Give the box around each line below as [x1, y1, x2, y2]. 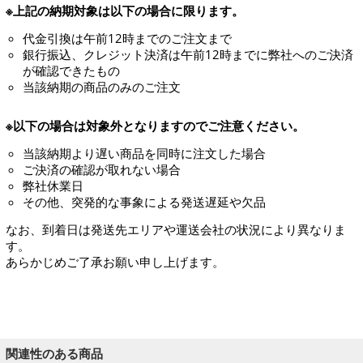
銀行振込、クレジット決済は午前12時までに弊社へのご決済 [23, 45, 353, 63]
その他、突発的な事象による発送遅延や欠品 [23, 193, 266, 211]
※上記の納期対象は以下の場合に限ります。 [6, 2, 244, 19]
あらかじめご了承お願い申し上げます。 [6, 253, 224, 271]
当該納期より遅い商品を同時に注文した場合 [23, 144, 266, 162]
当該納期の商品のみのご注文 [23, 78, 181, 96]
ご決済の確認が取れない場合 [23, 160, 181, 178]
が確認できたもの [23, 62, 120, 79]
